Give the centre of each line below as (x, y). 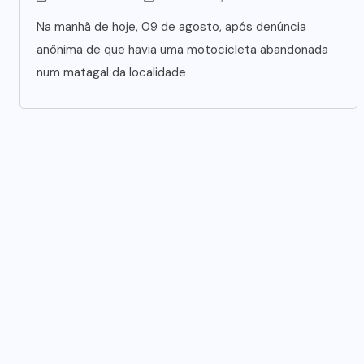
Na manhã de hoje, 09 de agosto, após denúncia (171, 26)
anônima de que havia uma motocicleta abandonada (182, 49)
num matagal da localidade (111, 72)
